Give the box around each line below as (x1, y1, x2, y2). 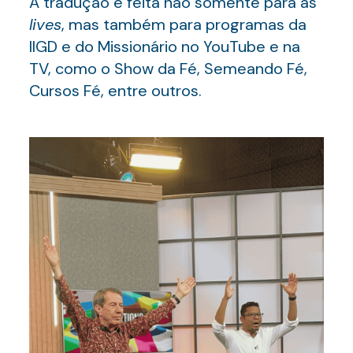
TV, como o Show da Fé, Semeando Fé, (28, 58, 307, 79)
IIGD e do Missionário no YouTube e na (28, 36, 300, 57)
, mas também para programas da (61, 14, 307, 35)
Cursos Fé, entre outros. (28, 80, 202, 101)
